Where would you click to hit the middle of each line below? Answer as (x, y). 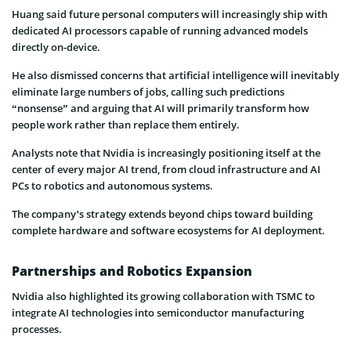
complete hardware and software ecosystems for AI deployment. (168, 230)
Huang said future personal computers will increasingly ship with (170, 14)
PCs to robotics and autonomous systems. (112, 185)
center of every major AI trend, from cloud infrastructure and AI (166, 169)
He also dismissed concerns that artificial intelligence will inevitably (175, 75)
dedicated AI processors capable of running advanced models (160, 30)
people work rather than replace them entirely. (126, 124)
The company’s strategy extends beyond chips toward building (162, 213)
